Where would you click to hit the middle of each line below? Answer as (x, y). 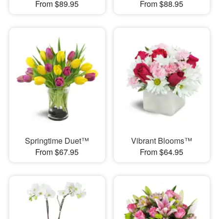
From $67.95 (57, 152)
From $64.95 (162, 152)
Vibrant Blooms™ (162, 141)
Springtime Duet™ (57, 141)
